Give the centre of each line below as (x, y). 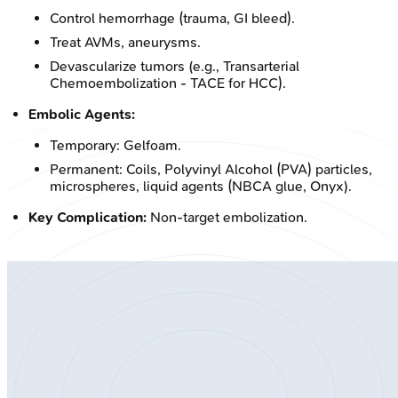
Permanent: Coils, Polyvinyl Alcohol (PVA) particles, (211, 169)
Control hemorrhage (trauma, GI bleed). (172, 18)
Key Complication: (88, 217)
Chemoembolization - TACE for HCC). (168, 83)
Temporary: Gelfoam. (115, 145)
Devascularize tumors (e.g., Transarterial (175, 66)
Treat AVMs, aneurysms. (125, 42)
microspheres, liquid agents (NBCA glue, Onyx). (201, 186)
